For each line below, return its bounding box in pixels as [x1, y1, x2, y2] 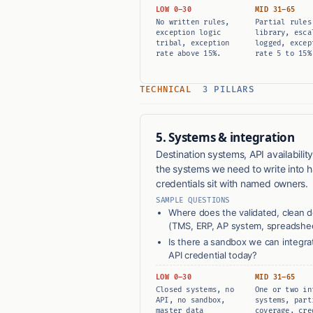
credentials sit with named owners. [156, 177, 308, 190]
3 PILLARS [203, 85, 254, 96]
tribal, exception [156, 38, 230, 48]
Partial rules [255, 17, 312, 27]
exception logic [156, 28, 221, 38]
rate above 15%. [156, 49, 221, 59]
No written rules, [156, 17, 230, 27]
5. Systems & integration [156, 129, 295, 146]
